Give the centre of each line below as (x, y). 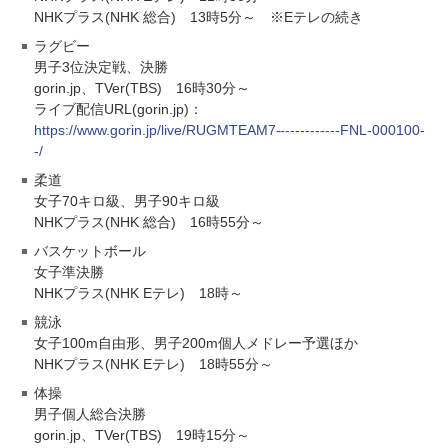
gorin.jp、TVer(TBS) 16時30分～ (142, 87)
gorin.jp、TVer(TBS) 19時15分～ (142, 434)
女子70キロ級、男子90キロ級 (127, 200)
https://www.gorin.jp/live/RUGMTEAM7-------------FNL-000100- (230, 129)
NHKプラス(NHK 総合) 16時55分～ (149, 221)
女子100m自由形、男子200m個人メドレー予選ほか (196, 342)
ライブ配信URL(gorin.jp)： (118, 108)
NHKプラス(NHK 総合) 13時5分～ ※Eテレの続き (198, 16)
